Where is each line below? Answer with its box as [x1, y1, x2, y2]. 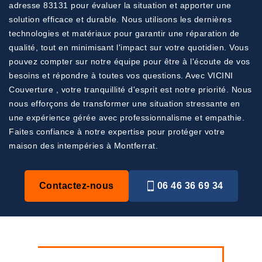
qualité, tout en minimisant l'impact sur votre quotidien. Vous [9, 43, 249, 52]
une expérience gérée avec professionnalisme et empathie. [9, 113, 244, 122]
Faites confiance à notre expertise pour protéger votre [9, 127, 225, 136]
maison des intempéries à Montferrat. [9, 141, 158, 150]
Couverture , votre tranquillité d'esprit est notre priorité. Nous [9, 85, 252, 94]
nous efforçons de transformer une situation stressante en [9, 99, 240, 108]
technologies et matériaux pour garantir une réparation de [9, 29, 240, 38]
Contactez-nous [39, 181, 114, 191]
